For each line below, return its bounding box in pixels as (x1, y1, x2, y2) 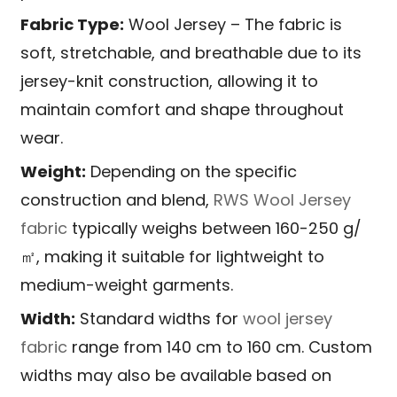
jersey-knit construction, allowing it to (20, 70, 319, 93)
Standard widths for (75, 307, 244, 331)
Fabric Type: (20, 13, 125, 36)
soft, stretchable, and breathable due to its (20, 42, 362, 65)
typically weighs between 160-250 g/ (67, 217, 362, 240)
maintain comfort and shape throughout (20, 98, 345, 121)
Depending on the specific (86, 160, 298, 183)
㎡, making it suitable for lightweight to (20, 245, 325, 269)
